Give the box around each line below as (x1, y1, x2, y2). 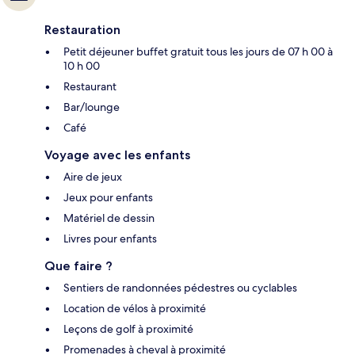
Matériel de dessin (63, 211, 155, 226)
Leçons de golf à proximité (63, 322, 193, 337)
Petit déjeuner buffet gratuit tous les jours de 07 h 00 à (63, 44, 333, 59)
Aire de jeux (63, 170, 122, 185)
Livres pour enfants (63, 231, 157, 246)
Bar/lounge (63, 100, 120, 115)
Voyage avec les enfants (44, 147, 190, 163)
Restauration (44, 22, 120, 38)
